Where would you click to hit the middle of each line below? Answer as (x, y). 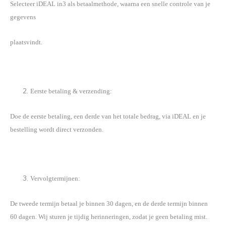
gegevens (24, 17)
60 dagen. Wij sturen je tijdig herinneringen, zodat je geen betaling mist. (109, 217)
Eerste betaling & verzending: (71, 91)
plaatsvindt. (26, 42)
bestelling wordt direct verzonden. (57, 130)
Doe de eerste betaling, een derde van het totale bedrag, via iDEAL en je (108, 117)
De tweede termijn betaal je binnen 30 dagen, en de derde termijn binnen (109, 204)
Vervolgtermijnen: (55, 179)
